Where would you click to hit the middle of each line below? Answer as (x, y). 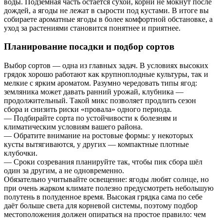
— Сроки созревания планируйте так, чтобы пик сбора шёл (103, 162)
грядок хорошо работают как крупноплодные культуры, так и (106, 74)
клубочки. (21, 153)
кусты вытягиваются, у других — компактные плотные (96, 145)
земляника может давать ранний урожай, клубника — (94, 92)
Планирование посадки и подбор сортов (89, 47)
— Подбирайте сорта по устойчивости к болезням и (91, 118)
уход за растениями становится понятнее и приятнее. (92, 28)
